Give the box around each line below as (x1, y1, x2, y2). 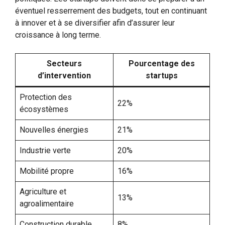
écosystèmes (20, 104, 68, 114)
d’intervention (38, 70, 91, 80)
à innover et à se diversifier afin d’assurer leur (15, 18, 175, 28)
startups (145, 70, 178, 80)
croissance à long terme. (15, 30, 101, 40)
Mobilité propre (20, 166, 74, 176)
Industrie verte (20, 145, 71, 155)
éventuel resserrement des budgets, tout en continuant (15, 6, 207, 16)
